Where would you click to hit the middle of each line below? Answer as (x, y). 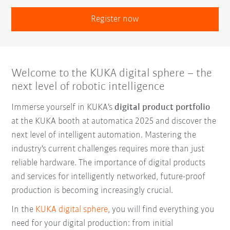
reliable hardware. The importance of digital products (109, 163)
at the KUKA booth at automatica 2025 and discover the (114, 122)
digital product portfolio (162, 108)
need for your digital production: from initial (92, 224)
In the (24, 210)
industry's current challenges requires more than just (108, 149)
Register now (115, 20)
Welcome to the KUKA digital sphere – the (112, 74)
